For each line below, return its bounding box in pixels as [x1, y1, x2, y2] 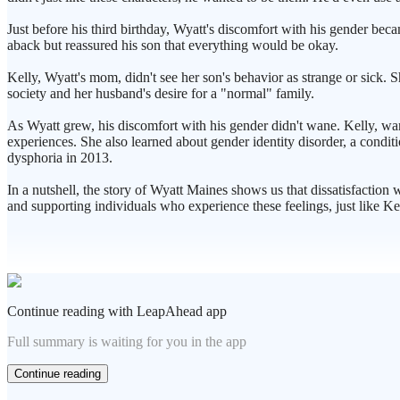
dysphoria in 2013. [7, 150, 112, 166]
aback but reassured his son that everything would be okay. [7, 37, 338, 54]
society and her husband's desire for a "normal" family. [7, 86, 314, 102]
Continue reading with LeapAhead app [7, 304, 227, 320]
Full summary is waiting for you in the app [7, 334, 246, 350]
